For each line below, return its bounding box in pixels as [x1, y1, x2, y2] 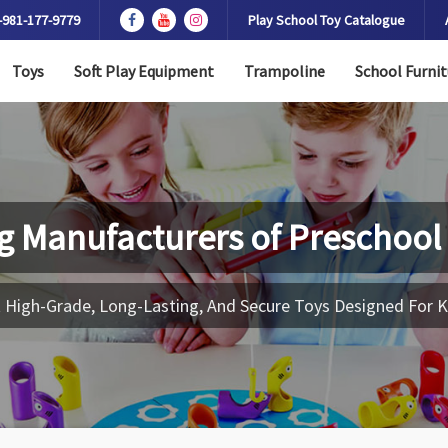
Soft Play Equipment [73, 61, 214, 81]
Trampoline [243, 61, 325, 81]
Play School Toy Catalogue [248, 11, 405, 29]
